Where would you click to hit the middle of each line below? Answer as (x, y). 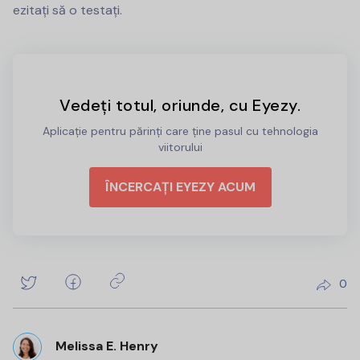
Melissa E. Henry (107, 346)
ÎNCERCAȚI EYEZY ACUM (180, 186)
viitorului (180, 147)
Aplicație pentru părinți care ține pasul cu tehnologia (180, 131)
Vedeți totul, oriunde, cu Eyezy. (180, 105)
